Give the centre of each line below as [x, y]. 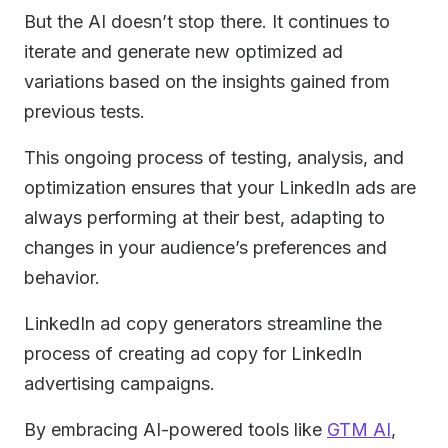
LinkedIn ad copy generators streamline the [203, 323]
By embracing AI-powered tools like [175, 429]
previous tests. [84, 111]
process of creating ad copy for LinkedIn [193, 353]
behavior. [62, 277]
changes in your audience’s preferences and [205, 247]
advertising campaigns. [119, 383]
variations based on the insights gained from [207, 81]
